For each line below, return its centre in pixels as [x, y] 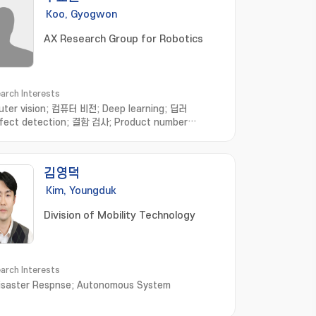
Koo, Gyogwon [81, 14]
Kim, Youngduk [81, 191]
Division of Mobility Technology [120, 215]
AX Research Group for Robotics [123, 39]
